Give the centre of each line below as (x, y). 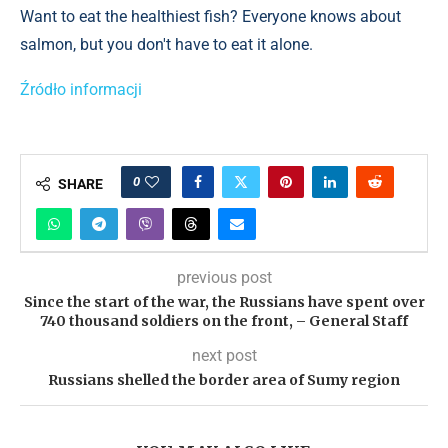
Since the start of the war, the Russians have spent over (224, 302)
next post (224, 355)
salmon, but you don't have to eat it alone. (166, 44)
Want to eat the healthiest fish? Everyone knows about (210, 16)
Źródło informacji (81, 89)
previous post (224, 277)
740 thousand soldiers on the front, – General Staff (224, 321)
